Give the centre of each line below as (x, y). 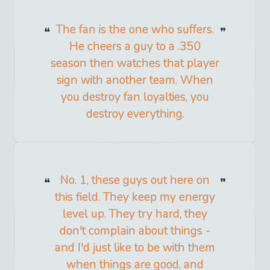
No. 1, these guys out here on (135, 180)
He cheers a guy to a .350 (135, 46)
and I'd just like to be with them (135, 247)
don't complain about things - (135, 231)
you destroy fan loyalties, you (135, 97)
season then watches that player (135, 63)
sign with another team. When (135, 80)
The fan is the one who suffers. (135, 29)
